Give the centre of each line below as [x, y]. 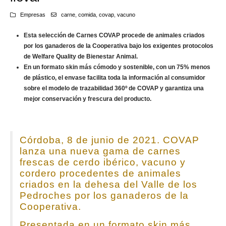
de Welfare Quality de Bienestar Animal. [81, 57]
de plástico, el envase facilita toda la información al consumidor [115, 78]
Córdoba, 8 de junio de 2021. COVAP [109, 140]
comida [87, 15]
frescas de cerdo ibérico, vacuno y [102, 162]
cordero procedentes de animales [100, 173]
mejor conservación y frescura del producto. [88, 99]
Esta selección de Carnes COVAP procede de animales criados [115, 36]
